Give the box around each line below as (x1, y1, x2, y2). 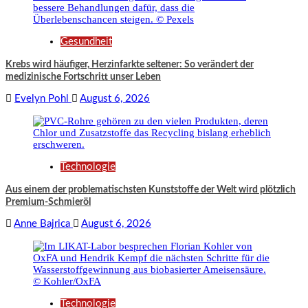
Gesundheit (60, 36, 112, 47)
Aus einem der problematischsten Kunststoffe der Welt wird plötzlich (5, 184, 296, 195)
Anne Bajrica (14, 218, 73, 229)
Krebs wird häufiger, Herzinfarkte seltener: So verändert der (5, 59, 254, 69)
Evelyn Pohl (14, 93, 71, 104)
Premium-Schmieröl (5, 197, 91, 207)
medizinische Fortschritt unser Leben (5, 71, 161, 82)
